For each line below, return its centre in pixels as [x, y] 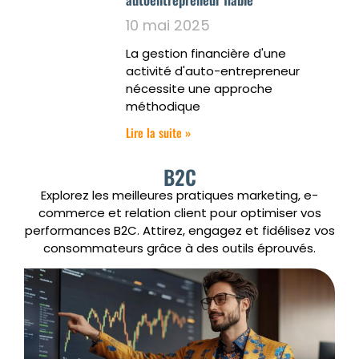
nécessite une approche [199, 88]
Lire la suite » [158, 132]
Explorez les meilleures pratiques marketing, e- [179, 195]
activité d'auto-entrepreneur [213, 71]
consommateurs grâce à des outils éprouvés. [179, 248]
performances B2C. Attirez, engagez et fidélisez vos [179, 230]
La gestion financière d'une [206, 53]
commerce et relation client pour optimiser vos [179, 212]
